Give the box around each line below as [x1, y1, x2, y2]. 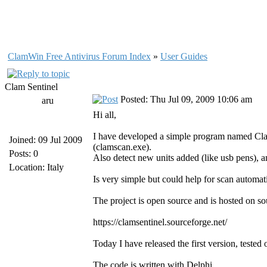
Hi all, [93, 110, 116, 120]
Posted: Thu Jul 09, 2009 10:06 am [118, 94, 252, 104]
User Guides [160, 51, 207, 61]
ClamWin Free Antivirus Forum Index [8, 51, 151, 61]
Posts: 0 [9, 148, 38, 159]
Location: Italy [9, 162, 64, 172]
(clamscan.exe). [93, 142, 151, 152]
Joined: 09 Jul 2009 [9, 135, 82, 145]
